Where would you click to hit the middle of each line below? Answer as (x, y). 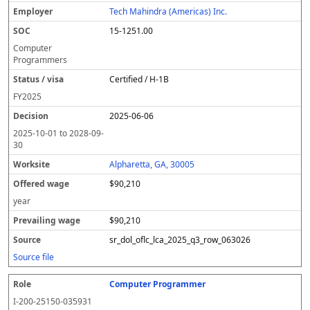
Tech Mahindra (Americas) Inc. (168, 11)
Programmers (40, 60)
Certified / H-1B (139, 79)
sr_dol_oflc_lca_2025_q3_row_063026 (180, 240)
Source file (34, 257)
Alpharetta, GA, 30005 (152, 164)
